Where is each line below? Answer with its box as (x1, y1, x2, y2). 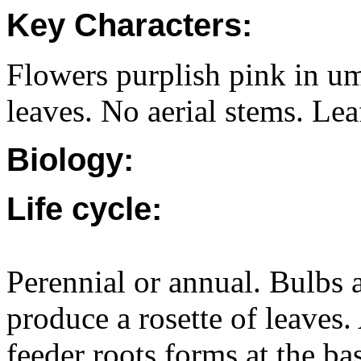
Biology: (6, 142, 134, 177)
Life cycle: (6, 191, 162, 226)
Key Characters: (6, 7, 252, 43)
